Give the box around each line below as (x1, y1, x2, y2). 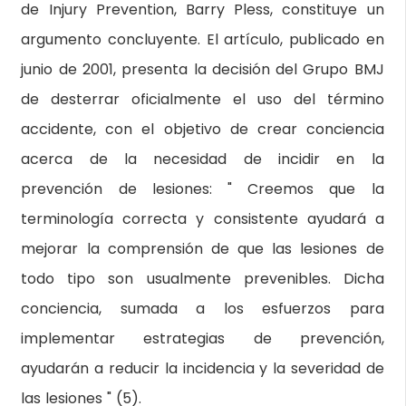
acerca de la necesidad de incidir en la (21, 149, 384, 169)
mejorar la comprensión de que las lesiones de (21, 238, 384, 259)
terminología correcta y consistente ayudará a (21, 208, 384, 229)
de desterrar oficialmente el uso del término (21, 89, 384, 110)
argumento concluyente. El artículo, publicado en (21, 29, 384, 50)
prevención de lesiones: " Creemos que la (21, 179, 384, 199)
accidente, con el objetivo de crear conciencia (21, 119, 384, 140)
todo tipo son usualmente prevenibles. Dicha (21, 268, 384, 289)
